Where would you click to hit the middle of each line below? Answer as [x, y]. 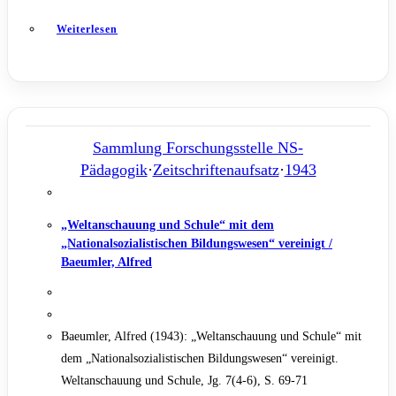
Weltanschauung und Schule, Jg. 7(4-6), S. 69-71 [184, 381]
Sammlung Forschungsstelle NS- [198, 148]
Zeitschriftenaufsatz [216, 170]
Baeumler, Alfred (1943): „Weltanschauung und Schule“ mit [211, 337]
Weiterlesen [87, 29]
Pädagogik [114, 170]
